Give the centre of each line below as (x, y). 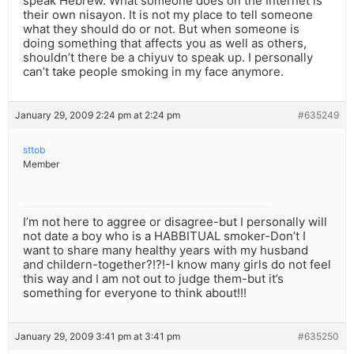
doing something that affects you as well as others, (165, 43)
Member (41, 164)
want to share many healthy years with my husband (166, 250)
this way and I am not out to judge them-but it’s (153, 279)
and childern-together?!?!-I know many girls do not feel (177, 265)
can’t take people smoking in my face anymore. (153, 72)
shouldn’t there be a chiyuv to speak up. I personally (168, 58)
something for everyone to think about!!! (135, 293)
